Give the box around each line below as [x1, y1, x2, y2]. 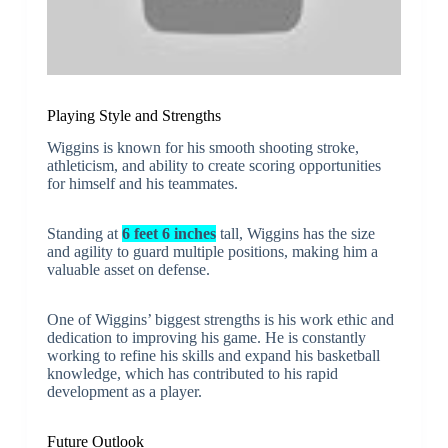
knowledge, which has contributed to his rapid [46, 365, 338, 383]
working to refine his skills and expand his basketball [46, 347, 380, 365]
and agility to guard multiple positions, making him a [46, 243, 378, 261]
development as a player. [46, 383, 202, 401]
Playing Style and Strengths [46, 106, 221, 124]
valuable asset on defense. [46, 261, 210, 279]
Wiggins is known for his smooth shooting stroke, [46, 139, 359, 157]
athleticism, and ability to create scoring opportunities [46, 157, 381, 175]
